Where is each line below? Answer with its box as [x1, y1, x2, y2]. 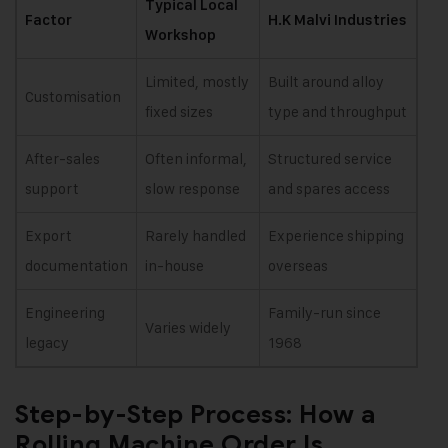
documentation [25, 255, 128, 275]
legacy [25, 332, 69, 352]
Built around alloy [268, 71, 384, 91]
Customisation [25, 86, 121, 106]
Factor [25, 10, 72, 29]
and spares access [268, 178, 390, 198]
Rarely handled [145, 225, 246, 245]
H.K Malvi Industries [268, 10, 407, 29]
